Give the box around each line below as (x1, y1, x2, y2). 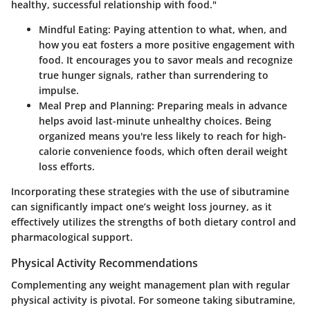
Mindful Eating (39, 22, 108, 36)
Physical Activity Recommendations (11, 255, 198, 271)
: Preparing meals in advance (152, 98, 287, 112)
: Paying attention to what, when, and (108, 22, 287, 36)
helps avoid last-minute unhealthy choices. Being (39, 113, 271, 127)
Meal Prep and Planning (39, 98, 152, 112)
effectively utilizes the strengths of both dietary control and (11, 215, 296, 228)
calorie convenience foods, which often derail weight (39, 144, 288, 158)
